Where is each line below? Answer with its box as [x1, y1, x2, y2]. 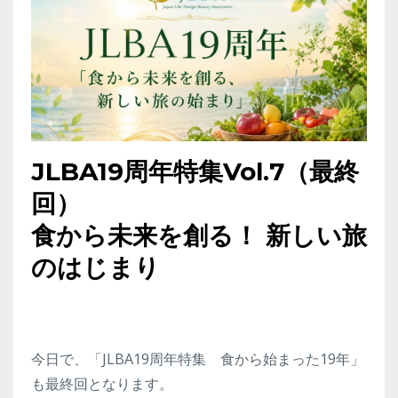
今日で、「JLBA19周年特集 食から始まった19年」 [31, 348, 364, 369]
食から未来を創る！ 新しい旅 [31, 219, 367, 251]
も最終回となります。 [31, 373, 173, 394]
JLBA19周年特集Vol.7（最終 [31, 155, 359, 187]
